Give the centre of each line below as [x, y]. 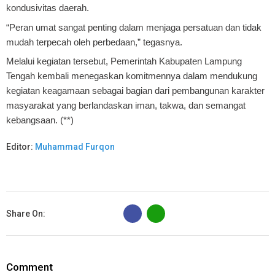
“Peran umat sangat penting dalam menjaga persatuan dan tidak [134, 27]
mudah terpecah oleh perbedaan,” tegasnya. [94, 42]
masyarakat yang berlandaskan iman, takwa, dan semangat [126, 106]
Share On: [26, 214]
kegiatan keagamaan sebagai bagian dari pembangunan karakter [135, 91]
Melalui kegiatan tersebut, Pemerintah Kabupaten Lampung [124, 61]
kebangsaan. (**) [40, 120]
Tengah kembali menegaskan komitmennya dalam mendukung [132, 76]
